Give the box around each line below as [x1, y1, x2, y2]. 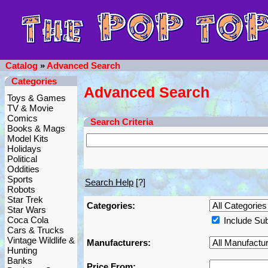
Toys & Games [7, 93, 66, 103]
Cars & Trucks [7, 225, 64, 235]
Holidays [7, 144, 41, 154]
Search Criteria [90, 117, 153, 127]
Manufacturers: [87, 237, 151, 248]
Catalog [5, 60, 38, 71]
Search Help [85, 177, 133, 187]
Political [7, 154, 37, 164]
